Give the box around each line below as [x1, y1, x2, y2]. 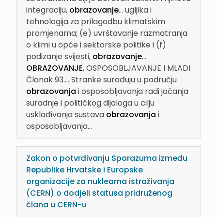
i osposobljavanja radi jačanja [76, 86, 188, 97]
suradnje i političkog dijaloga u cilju [26, 97, 155, 108]
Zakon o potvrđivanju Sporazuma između [26, 153, 187, 164]
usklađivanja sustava [26, 109, 106, 120]
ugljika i [125, 4, 152, 15]
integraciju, [26, 4, 69, 15]
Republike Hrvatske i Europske [26, 164, 143, 175]
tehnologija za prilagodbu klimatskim [26, 16, 165, 27]
